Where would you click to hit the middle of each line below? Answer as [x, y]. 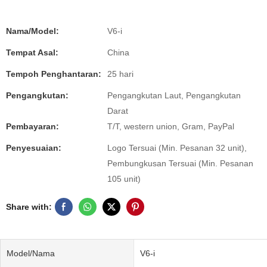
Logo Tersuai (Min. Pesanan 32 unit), [177, 148]
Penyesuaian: [34, 148]
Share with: [29, 207]
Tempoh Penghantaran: [54, 74]
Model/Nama [31, 253]
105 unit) [124, 179]
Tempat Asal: [32, 52]
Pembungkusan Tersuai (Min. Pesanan [180, 163]
